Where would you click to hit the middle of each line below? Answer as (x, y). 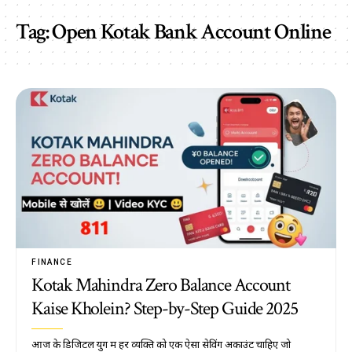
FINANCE (52, 262)
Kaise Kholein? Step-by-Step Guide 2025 (165, 308)
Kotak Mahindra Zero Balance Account (161, 285)
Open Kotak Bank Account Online (191, 32)
